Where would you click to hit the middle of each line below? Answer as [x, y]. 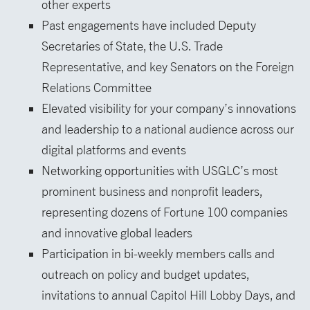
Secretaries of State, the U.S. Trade [132, 46]
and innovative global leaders [117, 233]
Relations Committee [97, 88]
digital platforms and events [114, 150]
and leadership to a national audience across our [168, 129]
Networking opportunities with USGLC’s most [160, 171]
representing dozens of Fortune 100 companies [165, 212]
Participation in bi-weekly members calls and [158, 254]
